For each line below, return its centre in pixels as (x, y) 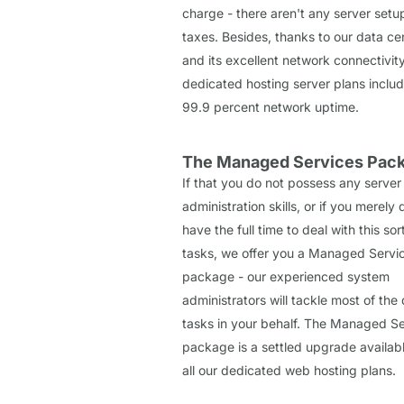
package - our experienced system (286, 276)
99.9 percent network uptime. (271, 106)
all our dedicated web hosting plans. (289, 370)
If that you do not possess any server (292, 182)
